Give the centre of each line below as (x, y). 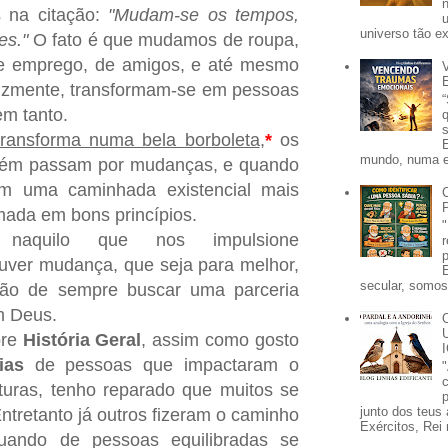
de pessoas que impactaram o (161, 365)
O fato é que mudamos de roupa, (166, 40)
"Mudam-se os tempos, (203, 15)
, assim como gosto (220, 340)
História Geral (82, 340)
